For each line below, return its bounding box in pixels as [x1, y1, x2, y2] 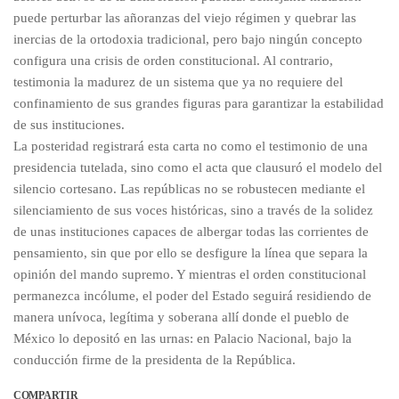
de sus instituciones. [13, 117, 125, 132]
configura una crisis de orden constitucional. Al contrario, [13, 53, 333, 68]
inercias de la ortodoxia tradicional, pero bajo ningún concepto [13, 31, 362, 46]
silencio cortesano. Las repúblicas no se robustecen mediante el [13, 181, 365, 196]
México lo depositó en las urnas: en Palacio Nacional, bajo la [13, 330, 352, 346]
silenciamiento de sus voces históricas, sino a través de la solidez [13, 202, 373, 217]
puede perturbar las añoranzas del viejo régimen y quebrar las [13, 10, 356, 25]
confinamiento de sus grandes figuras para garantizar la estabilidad [13, 95, 384, 110]
